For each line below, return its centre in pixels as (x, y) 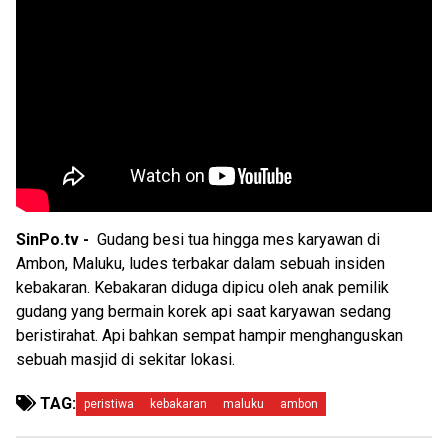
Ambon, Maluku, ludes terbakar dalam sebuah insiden (200, 264)
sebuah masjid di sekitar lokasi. (125, 360)
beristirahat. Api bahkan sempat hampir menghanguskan (209, 336)
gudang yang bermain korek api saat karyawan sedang (203, 312)
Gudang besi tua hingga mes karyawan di (238, 240)
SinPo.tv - (56, 240)
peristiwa (109, 404)
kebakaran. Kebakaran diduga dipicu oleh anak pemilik (202, 288)
